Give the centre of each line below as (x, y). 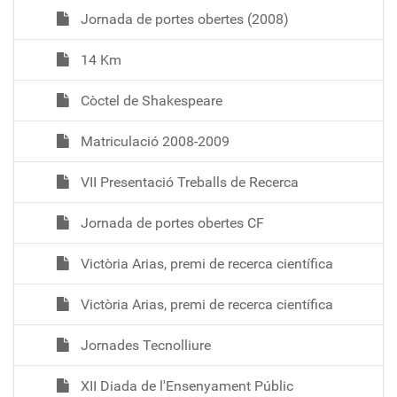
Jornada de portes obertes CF (171, 222)
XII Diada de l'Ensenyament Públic (185, 385)
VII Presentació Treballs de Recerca (188, 182)
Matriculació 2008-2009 (153, 141)
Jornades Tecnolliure (144, 345)
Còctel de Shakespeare (150, 100)
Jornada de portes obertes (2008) (183, 19)
